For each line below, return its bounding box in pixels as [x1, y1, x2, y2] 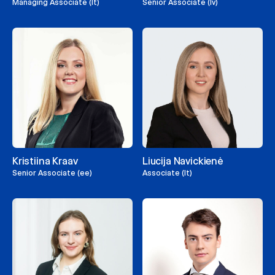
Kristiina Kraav [12, 155, 78, 167]
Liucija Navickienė [142, 155, 223, 167]
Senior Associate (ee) [12, 168, 92, 177]
